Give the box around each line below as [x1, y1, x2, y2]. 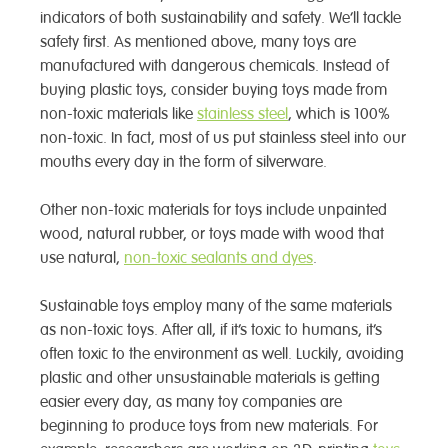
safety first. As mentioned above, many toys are [40, 31, 356, 52]
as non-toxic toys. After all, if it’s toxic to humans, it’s [40, 319, 382, 340]
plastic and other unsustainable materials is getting [40, 367, 380, 388]
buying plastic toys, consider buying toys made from [40, 79, 387, 100]
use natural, [40, 247, 124, 268]
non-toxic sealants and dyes [124, 247, 313, 268]
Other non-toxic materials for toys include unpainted [40, 199, 387, 220]
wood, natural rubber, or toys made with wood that [40, 223, 384, 244]
